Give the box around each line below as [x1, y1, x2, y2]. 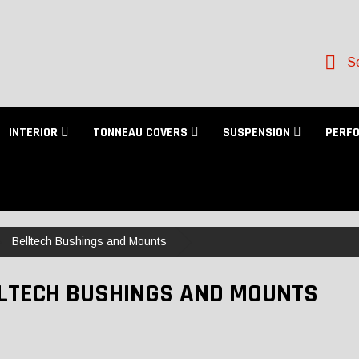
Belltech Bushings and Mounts [12, 235, 167, 248]
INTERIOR [9, 124, 61, 141]
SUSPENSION [223, 124, 293, 141]
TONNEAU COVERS [93, 124, 191, 141]
